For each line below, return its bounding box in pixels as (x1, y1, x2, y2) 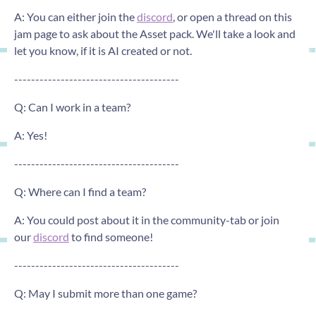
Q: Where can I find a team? (14, 184, 146, 198)
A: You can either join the (14, 9, 137, 23)
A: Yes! (14, 128, 49, 142)
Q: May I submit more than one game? (14, 286, 197, 300)
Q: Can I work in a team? (14, 99, 130, 114)
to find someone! (69, 229, 153, 243)
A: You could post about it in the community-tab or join (14, 212, 279, 226)
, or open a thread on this (173, 9, 292, 23)
